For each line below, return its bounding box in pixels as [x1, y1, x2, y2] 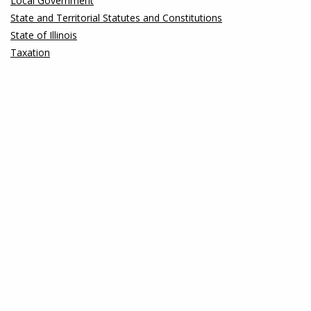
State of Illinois [10, 28, 77, 42]
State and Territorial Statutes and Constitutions [10, 11, 222, 24]
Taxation [10, 46, 50, 59]
